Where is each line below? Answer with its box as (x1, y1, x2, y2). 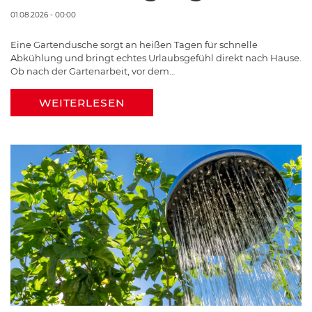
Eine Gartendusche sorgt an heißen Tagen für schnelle (10, 38, 258, 50)
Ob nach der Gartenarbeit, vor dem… (10, 65, 175, 77)
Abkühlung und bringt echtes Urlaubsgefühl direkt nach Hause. (10, 52, 302, 63)
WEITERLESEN (39, 95, 125, 109)
